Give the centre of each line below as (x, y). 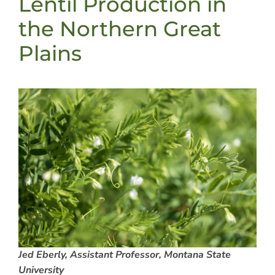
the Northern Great (120, 29)
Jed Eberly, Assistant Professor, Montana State (125, 254)
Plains (50, 53)
